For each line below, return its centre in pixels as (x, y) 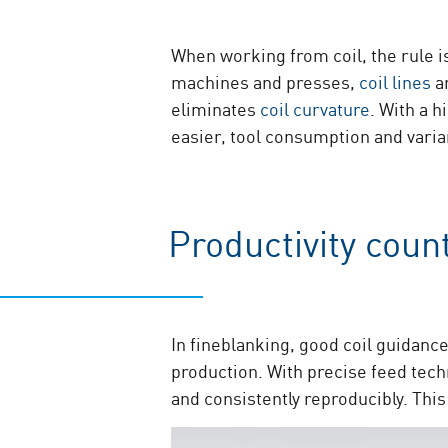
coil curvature (315, 108)
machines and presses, (265, 81)
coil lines (395, 81)
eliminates (216, 108)
